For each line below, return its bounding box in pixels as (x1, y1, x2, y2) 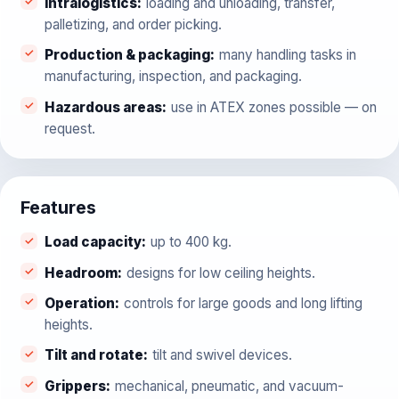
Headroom (44, 264, 118, 281)
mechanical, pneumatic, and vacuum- (114, 377, 344, 395)
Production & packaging (44, 46, 210, 64)
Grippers (44, 377, 106, 395)
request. (44, 119, 95, 137)
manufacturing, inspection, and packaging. (44, 68, 302, 85)
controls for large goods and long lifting (123, 295, 362, 313)
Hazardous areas (44, 98, 162, 116)
